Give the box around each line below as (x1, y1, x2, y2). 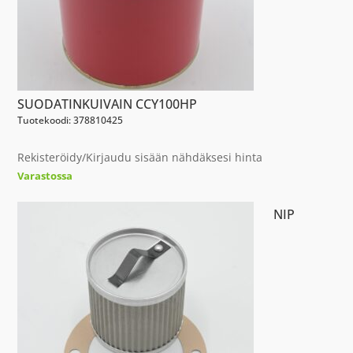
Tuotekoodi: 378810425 (17, 113, 124, 127)
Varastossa (17, 169, 73, 183)
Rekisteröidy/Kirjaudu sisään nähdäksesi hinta (17, 150, 263, 165)
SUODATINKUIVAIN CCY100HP (17, 95, 198, 113)
